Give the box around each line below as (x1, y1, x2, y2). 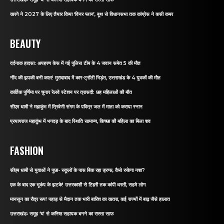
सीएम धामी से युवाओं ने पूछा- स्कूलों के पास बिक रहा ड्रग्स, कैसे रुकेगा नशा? (10, 166, 145, 173)
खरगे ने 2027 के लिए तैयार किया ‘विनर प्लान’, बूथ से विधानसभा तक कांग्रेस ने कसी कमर (10, 10, 173, 17)
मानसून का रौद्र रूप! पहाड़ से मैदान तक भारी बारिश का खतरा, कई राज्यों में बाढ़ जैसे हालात (10, 195, 170, 202)
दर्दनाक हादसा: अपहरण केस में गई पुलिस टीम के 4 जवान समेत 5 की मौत (10, 59, 140, 66)
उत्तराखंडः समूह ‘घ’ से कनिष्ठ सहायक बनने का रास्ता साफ (10, 210, 113, 217)
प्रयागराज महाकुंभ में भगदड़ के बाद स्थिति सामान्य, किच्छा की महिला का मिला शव (10, 117, 150, 124)
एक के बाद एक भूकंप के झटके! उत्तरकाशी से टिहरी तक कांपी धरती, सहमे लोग (10, 181, 145, 188)
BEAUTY (10, 35, 40, 51)
